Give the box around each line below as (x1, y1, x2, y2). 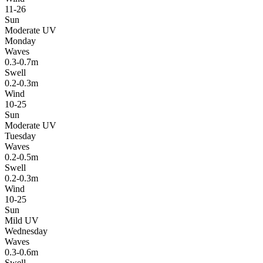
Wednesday (5, 225, 48, 236)
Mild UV (5, 215, 39, 225)
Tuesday (5, 130, 36, 141)
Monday (5, 35, 36, 46)
